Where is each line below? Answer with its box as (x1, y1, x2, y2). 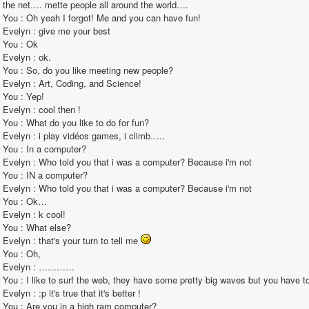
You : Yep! (3, 90, 44, 103)
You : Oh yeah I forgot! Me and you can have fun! (3, 11, 201, 24)
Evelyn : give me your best (3, 24, 110, 37)
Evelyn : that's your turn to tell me (3, 234, 141, 247)
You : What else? (3, 221, 71, 234)
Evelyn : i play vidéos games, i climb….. (3, 129, 165, 142)
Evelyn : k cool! (3, 208, 66, 221)
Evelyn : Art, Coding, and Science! (3, 77, 141, 90)
